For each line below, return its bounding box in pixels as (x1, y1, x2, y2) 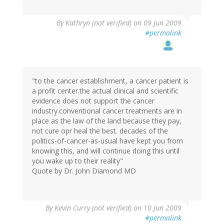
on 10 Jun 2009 (131, 203, 181, 213)
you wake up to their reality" (32, 156, 123, 166)
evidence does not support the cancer (32, 96, 154, 106)
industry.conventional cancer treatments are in (32, 106, 182, 116)
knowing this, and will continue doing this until (32, 146, 179, 156)
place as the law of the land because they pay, (32, 116, 181, 126)
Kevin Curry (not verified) (54, 203, 131, 213)
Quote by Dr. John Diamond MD (32, 166, 136, 176)
